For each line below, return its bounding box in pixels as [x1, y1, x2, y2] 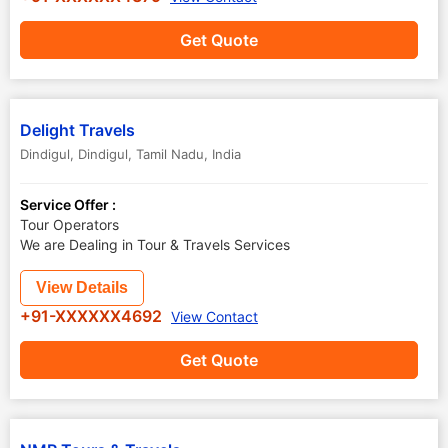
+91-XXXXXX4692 [20, 306, 166, 326]
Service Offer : [20, 196, 116, 213]
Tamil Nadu [136, 146, 204, 162]
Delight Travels [20, 120, 135, 140]
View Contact [171, 308, 258, 325]
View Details [36, 279, 128, 296]
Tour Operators [20, 216, 119, 233]
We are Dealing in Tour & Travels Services [20, 236, 290, 253]
